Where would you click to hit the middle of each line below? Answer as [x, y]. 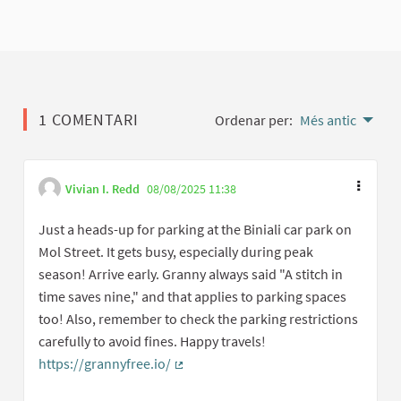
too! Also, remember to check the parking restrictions [198, 319]
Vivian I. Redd [102, 189]
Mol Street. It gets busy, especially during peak [176, 252]
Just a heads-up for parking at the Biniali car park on [195, 230]
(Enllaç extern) [218, 380]
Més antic [328, 120]
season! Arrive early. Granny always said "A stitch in [191, 274]
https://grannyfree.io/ [105, 364]
